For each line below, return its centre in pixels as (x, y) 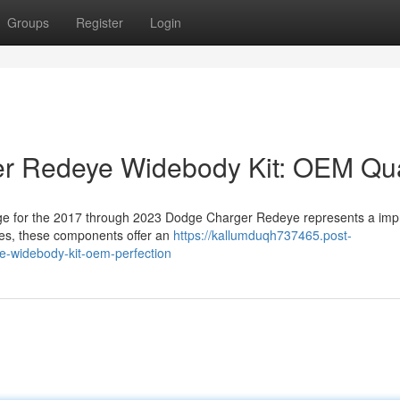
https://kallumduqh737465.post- (262, 235)
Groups (28, 22)
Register (100, 22)
